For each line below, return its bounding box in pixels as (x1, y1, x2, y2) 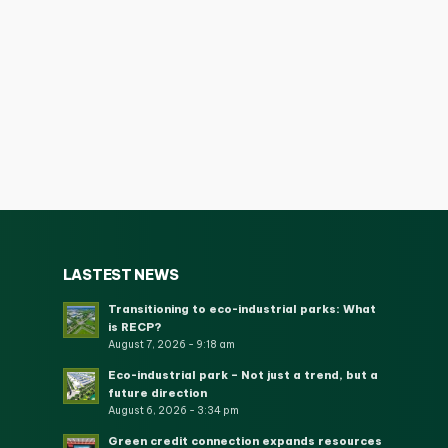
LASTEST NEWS (62, 265, 179, 284)
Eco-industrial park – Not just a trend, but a (107, 367, 378, 382)
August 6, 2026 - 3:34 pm (107, 403, 239, 417)
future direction (107, 385, 207, 400)
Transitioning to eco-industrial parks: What (107, 301, 376, 316)
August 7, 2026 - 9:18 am (107, 337, 235, 351)
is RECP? (107, 319, 162, 334)
